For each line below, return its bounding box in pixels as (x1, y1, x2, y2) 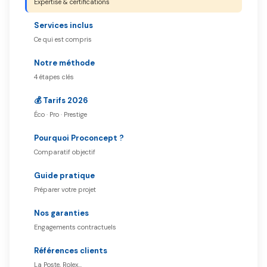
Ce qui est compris (34, 35, 92, 44)
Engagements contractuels (34, 223, 116, 231)
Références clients (34, 246, 107, 256)
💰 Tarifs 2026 (34, 95, 88, 105)
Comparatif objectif (34, 148, 95, 156)
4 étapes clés (34, 73, 74, 81)
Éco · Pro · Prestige (34, 110, 87, 119)
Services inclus (34, 20, 93, 30)
